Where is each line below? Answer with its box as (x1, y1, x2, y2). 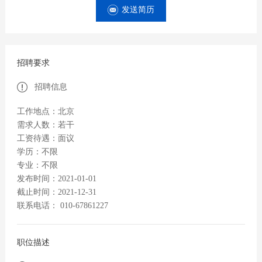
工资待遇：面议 (16, 134, 74, 143)
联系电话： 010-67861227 (16, 201, 108, 211)
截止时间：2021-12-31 (16, 188, 96, 197)
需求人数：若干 (16, 120, 74, 130)
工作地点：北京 (16, 107, 74, 116)
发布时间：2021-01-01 (16, 174, 96, 184)
